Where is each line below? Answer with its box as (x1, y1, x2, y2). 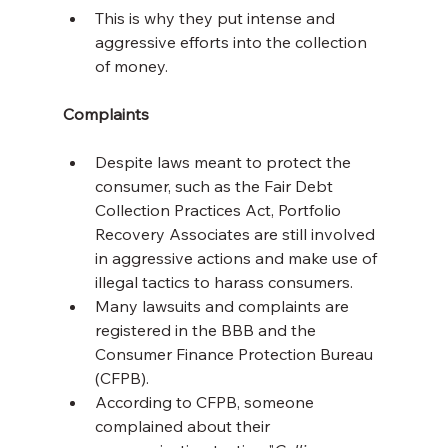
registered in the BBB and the (94, 320, 320, 341)
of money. (94, 56, 168, 77)
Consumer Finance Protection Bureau (94, 344, 377, 365)
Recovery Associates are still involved (94, 224, 379, 245)
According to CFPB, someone (94, 392, 318, 413)
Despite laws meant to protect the (94, 152, 355, 173)
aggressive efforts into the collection (94, 32, 371, 53)
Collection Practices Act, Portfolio (94, 200, 345, 221)
